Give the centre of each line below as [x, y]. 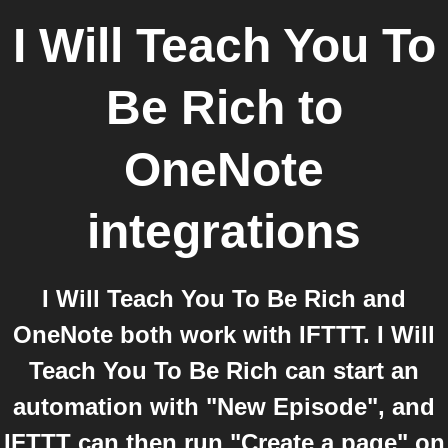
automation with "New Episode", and [224, 406]
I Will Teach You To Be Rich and [224, 298]
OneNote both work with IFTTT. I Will [224, 334]
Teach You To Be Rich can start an [224, 370]
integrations [224, 231]
